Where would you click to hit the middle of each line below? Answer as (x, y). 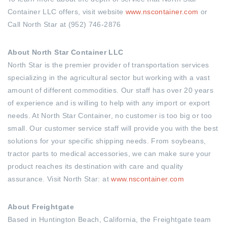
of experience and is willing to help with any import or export (109, 103)
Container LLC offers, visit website (67, 12)
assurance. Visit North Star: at (60, 179)
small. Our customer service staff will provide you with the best (113, 128)
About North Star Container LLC (66, 52)
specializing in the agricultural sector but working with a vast (109, 78)
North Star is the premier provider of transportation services (108, 65)
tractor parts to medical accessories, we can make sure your (109, 154)
